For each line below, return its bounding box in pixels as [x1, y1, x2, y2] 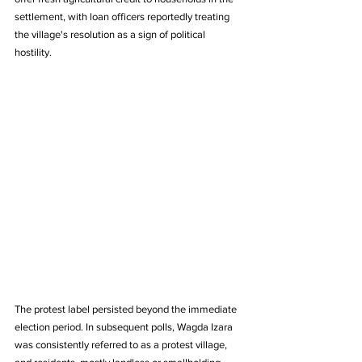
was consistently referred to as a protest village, [15, 338, 229, 351]
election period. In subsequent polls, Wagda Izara [15, 320, 235, 333]
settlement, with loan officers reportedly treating [15, 10, 232, 23]
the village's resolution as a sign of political [15, 27, 208, 40]
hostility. [15, 45, 52, 58]
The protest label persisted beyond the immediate [15, 302, 239, 315]
